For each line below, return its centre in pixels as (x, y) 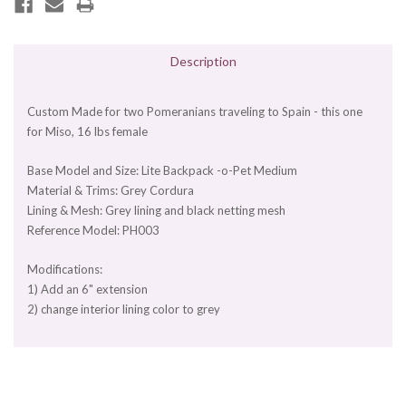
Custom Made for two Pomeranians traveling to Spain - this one (195, 112)
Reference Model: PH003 (93, 231)
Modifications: (65, 270)
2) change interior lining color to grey (124, 309)
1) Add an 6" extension (87, 290)
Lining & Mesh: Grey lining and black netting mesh (156, 211)
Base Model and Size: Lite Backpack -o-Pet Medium (162, 171)
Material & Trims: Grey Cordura (111, 191)
